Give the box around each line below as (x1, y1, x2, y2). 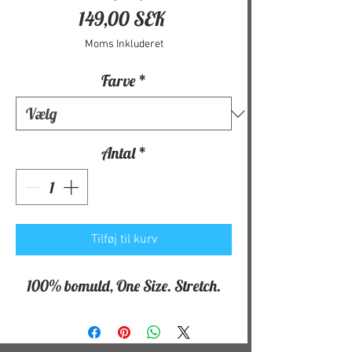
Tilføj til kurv (90, 232, 157, 248)
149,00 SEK (79, 6, 165, 31)
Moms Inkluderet (84, 38, 163, 52)
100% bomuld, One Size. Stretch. (27, 276, 221, 296)
